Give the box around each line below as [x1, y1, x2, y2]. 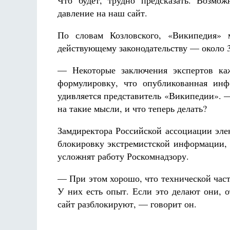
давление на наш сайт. [57, 7, 147, 19]
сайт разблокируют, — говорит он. [57, 198, 197, 210]
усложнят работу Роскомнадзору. [57, 150, 189, 162]
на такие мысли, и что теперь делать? [57, 102, 207, 114]
